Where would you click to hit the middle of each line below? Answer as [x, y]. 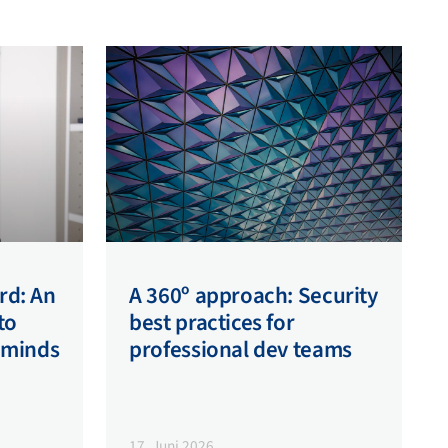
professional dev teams [240, 349]
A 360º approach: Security [253, 295]
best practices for [212, 322]
